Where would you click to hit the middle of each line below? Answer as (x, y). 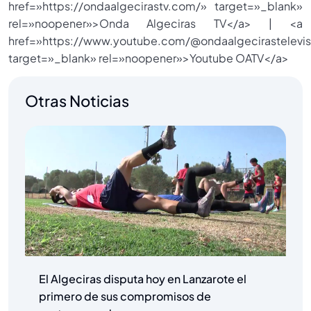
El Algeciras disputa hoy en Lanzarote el (143, 279)
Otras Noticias (77, 101)
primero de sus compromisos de (125, 296)
